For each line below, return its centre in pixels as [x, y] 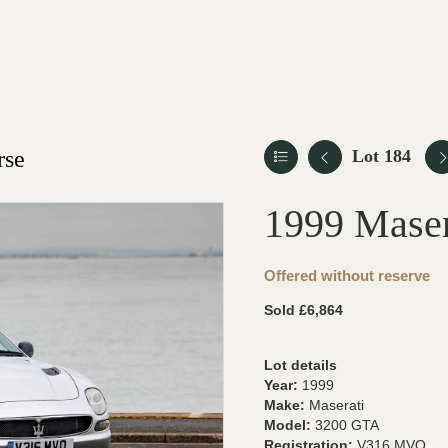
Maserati [336, 405]
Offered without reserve [347, 275]
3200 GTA [347, 425]
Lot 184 [381, 156]
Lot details [300, 365]
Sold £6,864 [303, 310]
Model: [289, 425]
